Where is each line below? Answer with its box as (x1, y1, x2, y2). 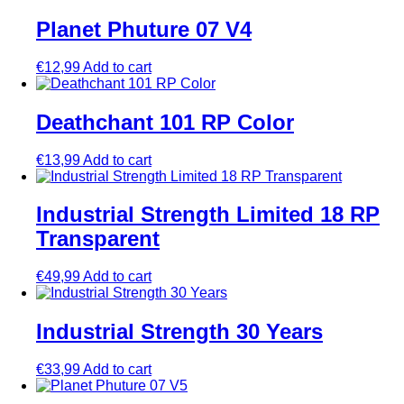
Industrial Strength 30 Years (36, 319, 323, 344)
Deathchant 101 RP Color (36, 109, 294, 134)
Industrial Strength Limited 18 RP (36, 202, 380, 227)
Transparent (36, 226, 160, 252)
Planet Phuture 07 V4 (36, 16, 252, 41)
